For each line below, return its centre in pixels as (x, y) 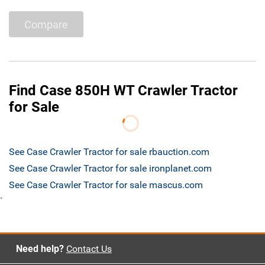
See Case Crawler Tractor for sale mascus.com (106, 185)
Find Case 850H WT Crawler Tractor (123, 91)
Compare (46, 24)
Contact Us (89, 249)
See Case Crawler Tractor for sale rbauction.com (109, 152)
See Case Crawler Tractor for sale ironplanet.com (110, 169)
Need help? (40, 249)
